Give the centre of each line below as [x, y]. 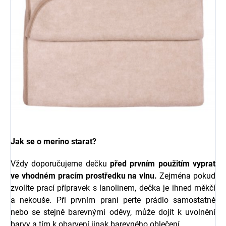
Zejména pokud [186, 176]
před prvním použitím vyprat [163, 163]
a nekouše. [31, 200]
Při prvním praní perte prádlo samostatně [134, 200]
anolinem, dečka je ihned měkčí [158, 188]
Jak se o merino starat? [53, 141]
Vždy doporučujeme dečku [60, 163]
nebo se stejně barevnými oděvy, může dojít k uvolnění [113, 212]
